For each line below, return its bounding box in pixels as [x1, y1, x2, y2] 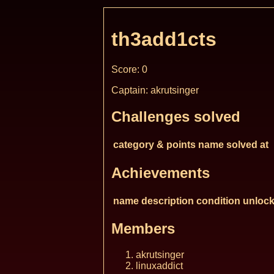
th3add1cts [111, 28, 217, 51]
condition [196, 195, 240, 206]
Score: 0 [111, 64, 147, 75]
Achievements [111, 164, 210, 181]
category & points [113, 139, 196, 150]
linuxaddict [136, 261, 183, 272]
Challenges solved [111, 108, 240, 125]
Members [111, 220, 175, 237]
